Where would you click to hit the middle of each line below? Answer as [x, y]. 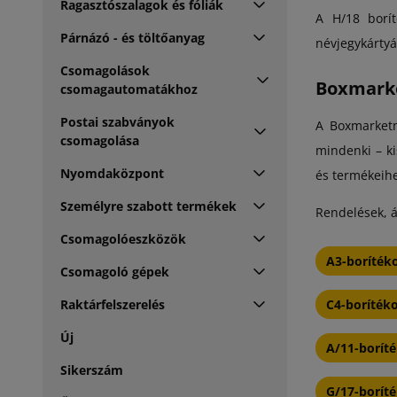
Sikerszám [92, 370]
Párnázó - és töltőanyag [132, 37]
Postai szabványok [117, 121]
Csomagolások [105, 70]
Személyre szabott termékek [148, 206]
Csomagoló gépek [115, 271]
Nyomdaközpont [112, 173]
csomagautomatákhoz [129, 89]
